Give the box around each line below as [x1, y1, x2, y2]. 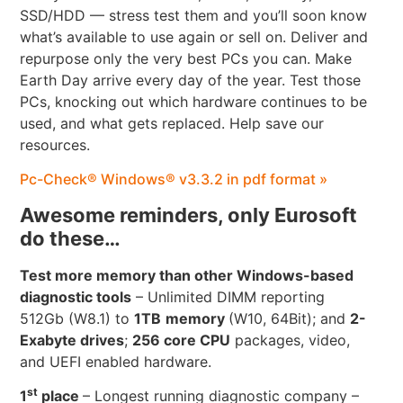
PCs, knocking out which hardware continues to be [20, 92, 368, 111]
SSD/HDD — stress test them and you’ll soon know [20, 5, 368, 24]
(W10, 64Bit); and [228, 309, 351, 327]
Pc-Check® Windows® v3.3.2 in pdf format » [20, 170, 328, 189]
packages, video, [230, 330, 351, 349]
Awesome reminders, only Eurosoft [20, 202, 358, 227]
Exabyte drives [20, 330, 125, 349]
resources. [20, 135, 91, 154]
